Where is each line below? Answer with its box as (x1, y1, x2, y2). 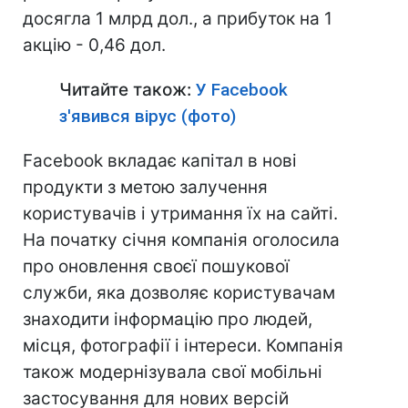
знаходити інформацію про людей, (23, 309, 312, 330)
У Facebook (196, 79, 288, 100)
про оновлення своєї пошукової (23, 256, 290, 277)
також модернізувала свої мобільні (23, 362, 322, 382)
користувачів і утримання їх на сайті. (23, 203, 338, 224)
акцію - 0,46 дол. (23, 35, 166, 56)
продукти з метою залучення (23, 177, 268, 198)
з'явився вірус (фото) (59, 106, 236, 127)
